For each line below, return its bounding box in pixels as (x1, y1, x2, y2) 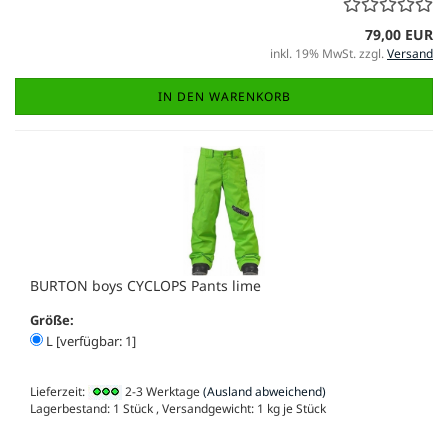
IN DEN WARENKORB (157, 88, 291, 106)
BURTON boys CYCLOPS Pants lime (30, 276, 261, 296)
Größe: (30, 311, 74, 330)
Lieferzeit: (30, 383, 88, 401)
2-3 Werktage (122, 383, 200, 401)
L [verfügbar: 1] (43, 332, 136, 351)
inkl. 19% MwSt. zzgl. (270, 45, 387, 63)
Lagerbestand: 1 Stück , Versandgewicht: (30, 400, 257, 418)
